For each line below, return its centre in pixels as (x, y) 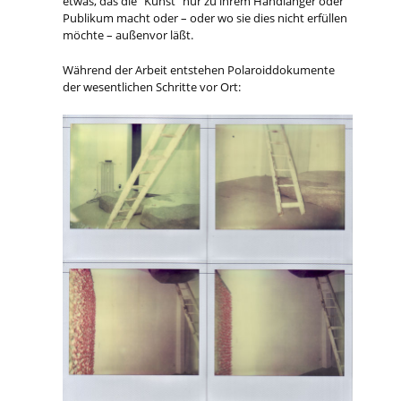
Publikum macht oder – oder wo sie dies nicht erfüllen (205, 17)
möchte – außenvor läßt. (128, 34)
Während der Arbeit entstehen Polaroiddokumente (199, 70)
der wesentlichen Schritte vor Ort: (152, 87)
